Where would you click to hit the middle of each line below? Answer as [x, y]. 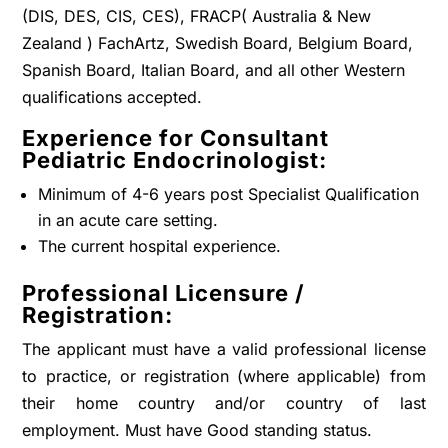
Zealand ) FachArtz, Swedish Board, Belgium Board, [218, 43]
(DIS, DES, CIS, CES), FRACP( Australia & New [197, 16]
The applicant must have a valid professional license [224, 349]
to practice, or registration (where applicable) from [224, 376]
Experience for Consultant [176, 138]
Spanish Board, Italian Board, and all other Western [214, 70]
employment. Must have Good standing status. [197, 430]
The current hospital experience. [160, 246]
